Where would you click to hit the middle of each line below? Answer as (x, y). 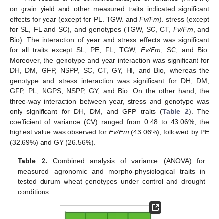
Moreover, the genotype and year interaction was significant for (109, 60)
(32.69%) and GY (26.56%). (53, 142)
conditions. (34, 191)
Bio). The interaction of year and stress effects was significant (109, 39)
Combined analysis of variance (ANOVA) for (126, 161)
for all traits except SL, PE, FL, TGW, (75, 50)
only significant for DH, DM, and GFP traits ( (86, 111)
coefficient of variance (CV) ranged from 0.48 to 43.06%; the (109, 121)
